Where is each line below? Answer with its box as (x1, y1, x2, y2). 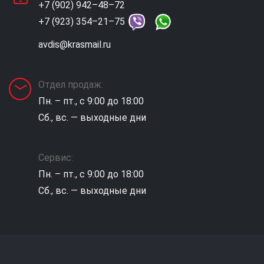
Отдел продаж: (38, 79, 103, 91)
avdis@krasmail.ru (38, 39, 111, 51)
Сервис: (38, 152, 73, 164)
